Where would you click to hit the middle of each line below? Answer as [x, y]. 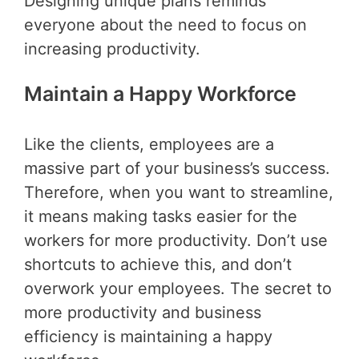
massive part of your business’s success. [177, 169]
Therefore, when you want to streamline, [179, 193]
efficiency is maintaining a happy [148, 337]
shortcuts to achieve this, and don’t [158, 265]
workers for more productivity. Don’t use [176, 241]
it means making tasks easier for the [161, 217]
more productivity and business [143, 313]
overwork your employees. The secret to [178, 289]
